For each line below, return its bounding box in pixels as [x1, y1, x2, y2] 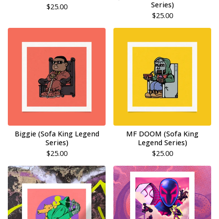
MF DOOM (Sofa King [126, 129, 198, 138]
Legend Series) [137, 138, 187, 147]
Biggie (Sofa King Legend [14, 129, 99, 138]
